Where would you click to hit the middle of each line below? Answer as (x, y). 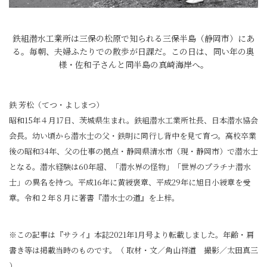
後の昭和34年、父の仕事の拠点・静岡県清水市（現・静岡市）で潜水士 (133, 151)
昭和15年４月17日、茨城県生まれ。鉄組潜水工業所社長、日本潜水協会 (133, 120)
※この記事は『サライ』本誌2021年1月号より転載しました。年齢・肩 (131, 235)
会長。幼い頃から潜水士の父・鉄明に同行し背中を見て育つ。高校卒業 (133, 136)
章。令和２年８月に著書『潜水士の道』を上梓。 (94, 198)
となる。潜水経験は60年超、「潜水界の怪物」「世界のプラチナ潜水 (130, 167)
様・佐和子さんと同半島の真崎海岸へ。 (133, 64)
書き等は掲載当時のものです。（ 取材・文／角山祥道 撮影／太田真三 (133, 250)
